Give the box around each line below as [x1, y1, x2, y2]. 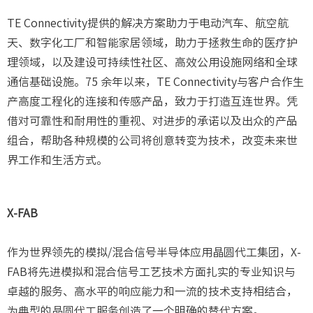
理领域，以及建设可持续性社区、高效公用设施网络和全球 [7, 57, 298, 68]
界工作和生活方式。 [7, 154, 108, 166]
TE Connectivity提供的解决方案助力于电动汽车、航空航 [7, 17, 289, 29]
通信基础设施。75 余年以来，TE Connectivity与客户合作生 [7, 76, 304, 88]
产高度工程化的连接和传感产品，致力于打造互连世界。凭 [7, 96, 298, 108]
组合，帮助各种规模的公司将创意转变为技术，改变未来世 [7, 135, 298, 147]
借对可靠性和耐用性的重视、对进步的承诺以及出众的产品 [7, 115, 298, 127]
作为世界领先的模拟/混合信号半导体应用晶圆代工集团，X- [7, 247, 301, 259]
